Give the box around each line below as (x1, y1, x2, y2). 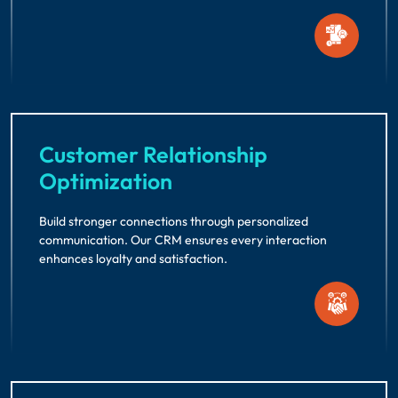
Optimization (39, 166, 172, 195)
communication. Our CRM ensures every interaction (39, 231, 327, 248)
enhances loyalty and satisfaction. (39, 250, 227, 267)
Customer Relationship (39, 139, 267, 169)
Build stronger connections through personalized (39, 212, 308, 229)
